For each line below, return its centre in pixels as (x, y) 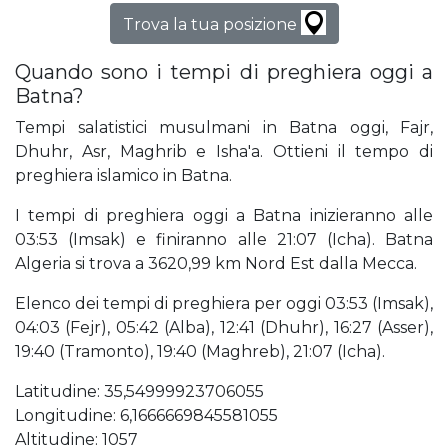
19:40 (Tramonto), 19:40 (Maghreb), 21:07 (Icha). (200, 352)
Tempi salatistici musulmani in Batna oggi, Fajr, (224, 128)
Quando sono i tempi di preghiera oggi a (224, 72)
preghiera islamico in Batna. (123, 176)
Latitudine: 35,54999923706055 (139, 392)
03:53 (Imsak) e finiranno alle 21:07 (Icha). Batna (224, 240)
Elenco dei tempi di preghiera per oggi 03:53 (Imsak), (224, 304)
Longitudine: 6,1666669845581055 (146, 416)
